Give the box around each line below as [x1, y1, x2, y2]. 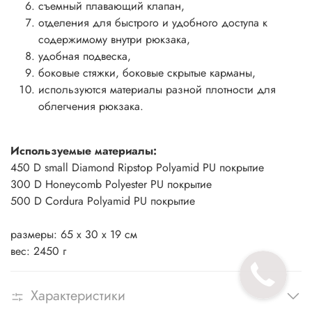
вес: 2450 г [10, 243, 66, 260]
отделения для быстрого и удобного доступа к [38, 15, 267, 31]
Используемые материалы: [10, 143, 157, 159]
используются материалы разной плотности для [38, 81, 276, 98]
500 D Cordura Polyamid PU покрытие [10, 193, 195, 210]
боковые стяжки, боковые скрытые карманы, [38, 65, 256, 81]
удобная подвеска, [38, 48, 131, 65]
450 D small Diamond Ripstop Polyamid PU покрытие [10, 159, 264, 176]
